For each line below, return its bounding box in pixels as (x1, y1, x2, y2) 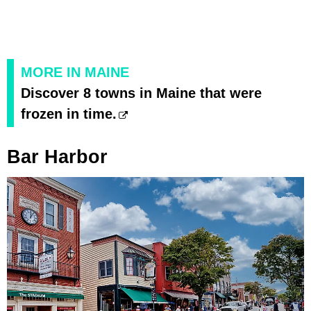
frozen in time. (21, 106, 117, 121)
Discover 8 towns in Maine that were (21, 85, 262, 101)
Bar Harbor (7, 146, 108, 167)
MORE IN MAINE (21, 64, 129, 80)
